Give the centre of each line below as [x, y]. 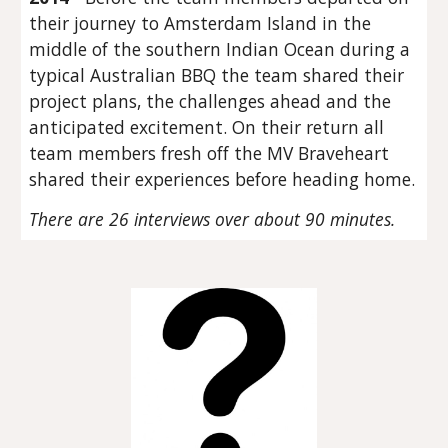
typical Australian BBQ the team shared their [217, 75]
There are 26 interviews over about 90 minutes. [212, 219]
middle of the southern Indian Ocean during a [220, 49]
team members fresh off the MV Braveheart [209, 153]
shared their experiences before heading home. [222, 179]
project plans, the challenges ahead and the [210, 101]
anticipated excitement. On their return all [207, 127]
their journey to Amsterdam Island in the [200, 23]
